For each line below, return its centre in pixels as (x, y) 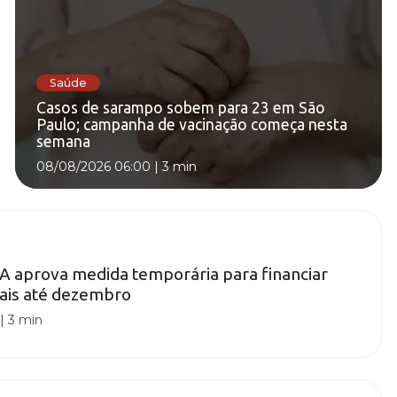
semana (63, 142)
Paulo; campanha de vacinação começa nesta (192, 125)
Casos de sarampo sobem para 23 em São (181, 108)
